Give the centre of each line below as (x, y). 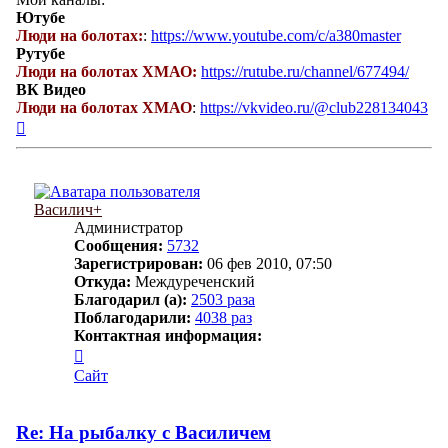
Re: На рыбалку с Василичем (143, 433)
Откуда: (102, 282)
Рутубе (40, 54)
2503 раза (223, 300)
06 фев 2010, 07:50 (267, 264)
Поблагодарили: (132, 318)
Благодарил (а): (130, 300)
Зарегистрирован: (138, 264)
